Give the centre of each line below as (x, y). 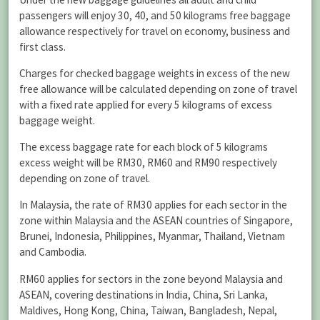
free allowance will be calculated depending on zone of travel (158, 89)
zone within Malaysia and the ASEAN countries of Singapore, (156, 221)
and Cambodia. (53, 252)
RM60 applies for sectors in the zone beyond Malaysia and (151, 279)
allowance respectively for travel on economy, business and (155, 31)
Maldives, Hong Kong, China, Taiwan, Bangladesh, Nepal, (148, 310)
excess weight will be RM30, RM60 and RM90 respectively (148, 163)
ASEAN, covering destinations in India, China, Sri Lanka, (144, 294)
